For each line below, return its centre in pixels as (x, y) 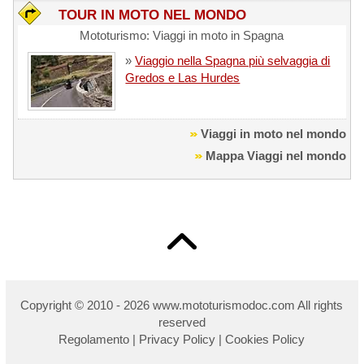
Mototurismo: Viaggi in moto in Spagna (182, 36)
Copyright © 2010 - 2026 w (91, 305)
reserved (182, 322)
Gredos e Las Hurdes (183, 78)
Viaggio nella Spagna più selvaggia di (233, 61)
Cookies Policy (265, 339)
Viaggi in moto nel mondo (273, 133)
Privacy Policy (178, 339)
